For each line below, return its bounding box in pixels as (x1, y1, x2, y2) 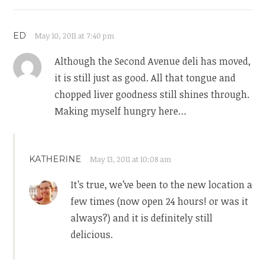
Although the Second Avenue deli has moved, (55, 55, 251, 68)
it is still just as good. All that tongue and (55, 71, 236, 85)
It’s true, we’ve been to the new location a (71, 178, 253, 192)
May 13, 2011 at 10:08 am (90, 154, 172, 165)
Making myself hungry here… (55, 104, 187, 118)
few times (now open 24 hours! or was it (71, 195, 249, 208)
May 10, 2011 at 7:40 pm (34, 30, 115, 42)
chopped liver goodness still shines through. (55, 88, 250, 102)
